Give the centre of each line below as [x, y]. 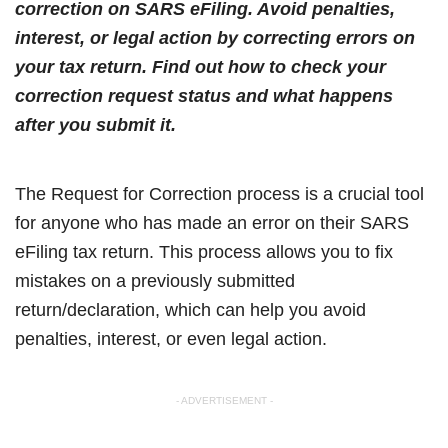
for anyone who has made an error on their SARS [212, 222]
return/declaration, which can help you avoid [190, 309]
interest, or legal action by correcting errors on [215, 37]
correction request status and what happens [204, 95]
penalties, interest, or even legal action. [171, 338]
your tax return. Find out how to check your [200, 66]
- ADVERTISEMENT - [224, 400]
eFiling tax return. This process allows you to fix [204, 251]
